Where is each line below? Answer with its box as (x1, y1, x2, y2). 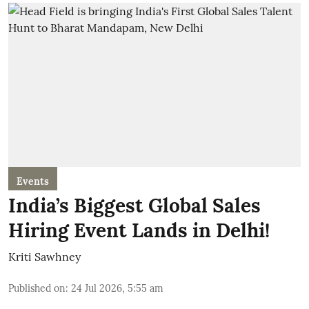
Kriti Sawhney (8, 250, 81, 263)
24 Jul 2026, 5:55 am (71, 282, 163, 295)
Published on (8, 282, 66, 295)
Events (17, 175, 49, 188)
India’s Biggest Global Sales (8, 193, 261, 218)
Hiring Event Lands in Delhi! (8, 218, 270, 243)
